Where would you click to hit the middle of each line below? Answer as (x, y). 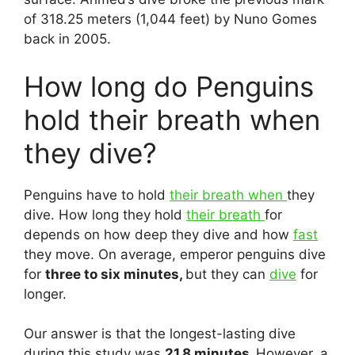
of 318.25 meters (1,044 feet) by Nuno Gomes (170, 19)
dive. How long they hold (105, 214)
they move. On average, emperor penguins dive (175, 254)
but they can (227, 274)
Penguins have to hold (97, 195)
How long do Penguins (169, 86)
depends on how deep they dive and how (158, 234)
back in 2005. (67, 39)
